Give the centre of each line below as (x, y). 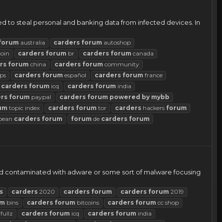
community (121, 64)
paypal (40, 97)
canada (142, 53)
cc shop (167, 203)
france (153, 75)
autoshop (116, 42)
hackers (154, 108)
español (75, 75)
